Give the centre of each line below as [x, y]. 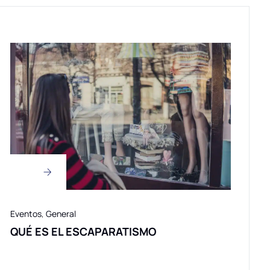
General [61, 214]
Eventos [26, 214]
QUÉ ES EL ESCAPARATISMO [83, 232]
